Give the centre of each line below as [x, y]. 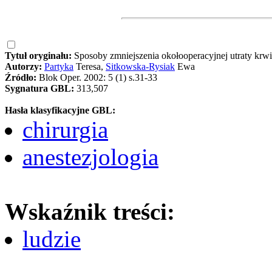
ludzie [52, 239]
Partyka [59, 66]
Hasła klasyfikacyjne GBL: [60, 110]
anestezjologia [90, 157]
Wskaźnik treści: [90, 211]
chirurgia [65, 129]
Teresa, [90, 66]
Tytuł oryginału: [39, 55]
